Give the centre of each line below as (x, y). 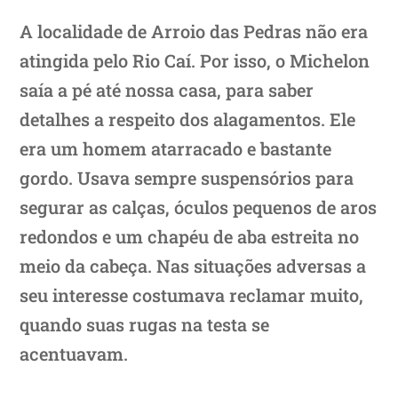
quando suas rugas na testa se (145, 324)
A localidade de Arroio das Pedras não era (194, 31)
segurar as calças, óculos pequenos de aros (199, 207)
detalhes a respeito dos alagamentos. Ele (188, 119)
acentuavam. (74, 353)
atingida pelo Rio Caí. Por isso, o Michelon (195, 60)
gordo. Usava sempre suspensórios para (187, 177)
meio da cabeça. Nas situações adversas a (193, 265)
